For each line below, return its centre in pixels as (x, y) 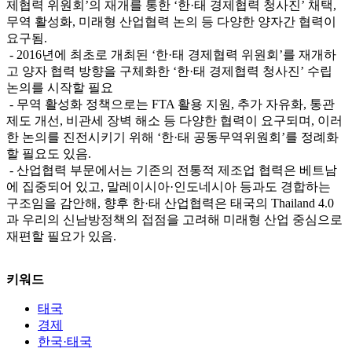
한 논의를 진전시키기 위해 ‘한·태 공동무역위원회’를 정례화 (172, 137)
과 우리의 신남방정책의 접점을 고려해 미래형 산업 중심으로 (174, 219)
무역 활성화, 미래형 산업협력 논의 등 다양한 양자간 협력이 (171, 21)
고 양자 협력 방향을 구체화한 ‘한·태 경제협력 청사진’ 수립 (169, 71)
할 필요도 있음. (49, 153)
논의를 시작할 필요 (60, 87)
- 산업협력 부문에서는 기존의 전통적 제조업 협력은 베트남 (172, 170)
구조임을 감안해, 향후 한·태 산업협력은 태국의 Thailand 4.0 (170, 203)
